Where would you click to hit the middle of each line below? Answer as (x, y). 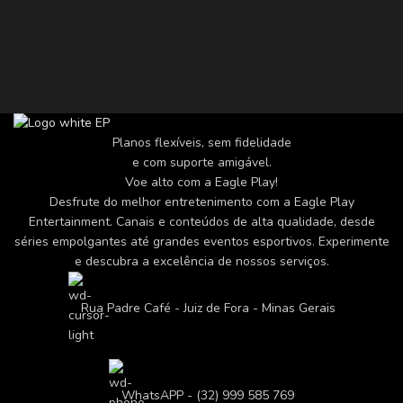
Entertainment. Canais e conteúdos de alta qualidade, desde (201, 222)
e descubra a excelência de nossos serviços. (201, 262)
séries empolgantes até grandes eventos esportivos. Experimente (201, 242)
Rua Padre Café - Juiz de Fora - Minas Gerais (208, 309)
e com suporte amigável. (201, 163)
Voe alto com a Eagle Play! (201, 183)
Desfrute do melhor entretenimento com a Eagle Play (201, 202)
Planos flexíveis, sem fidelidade (201, 143)
